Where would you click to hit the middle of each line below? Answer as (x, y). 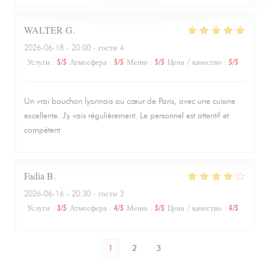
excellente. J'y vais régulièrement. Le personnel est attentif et (126, 116)
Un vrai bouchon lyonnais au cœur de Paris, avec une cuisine (130, 101)
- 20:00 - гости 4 (94, 47)
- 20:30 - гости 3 (94, 193)
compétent (42, 130)
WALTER (44, 30)
